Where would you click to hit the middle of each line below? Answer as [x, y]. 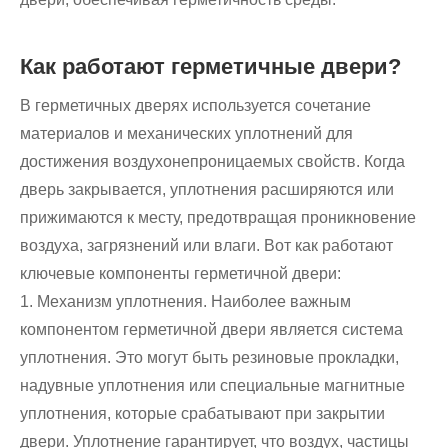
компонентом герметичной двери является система [211, 330]
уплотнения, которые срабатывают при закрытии [202, 414]
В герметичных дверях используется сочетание [195, 106]
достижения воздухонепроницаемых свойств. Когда [212, 162]
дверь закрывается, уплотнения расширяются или [207, 190]
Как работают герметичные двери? [210, 67]
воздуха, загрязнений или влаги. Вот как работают [206, 246]
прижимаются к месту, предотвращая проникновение [218, 218]
